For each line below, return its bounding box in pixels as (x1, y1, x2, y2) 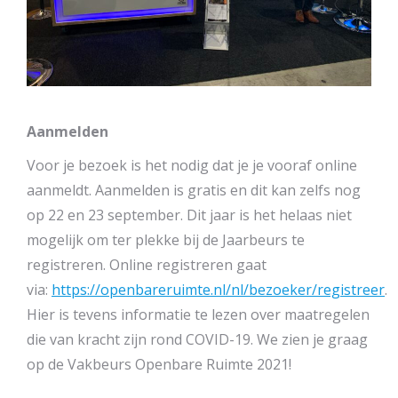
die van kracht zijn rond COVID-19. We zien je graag (27, 330, 368, 349)
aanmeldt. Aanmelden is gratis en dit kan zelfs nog (27, 180, 361, 200)
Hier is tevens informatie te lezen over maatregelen (27, 305, 370, 324)
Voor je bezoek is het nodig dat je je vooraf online (27, 155, 357, 175)
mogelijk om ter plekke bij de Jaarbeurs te (27, 230, 305, 250)
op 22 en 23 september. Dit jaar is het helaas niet (27, 205, 352, 225)
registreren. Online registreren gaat (27, 255, 267, 275)
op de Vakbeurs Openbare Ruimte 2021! (27, 354, 291, 374)
